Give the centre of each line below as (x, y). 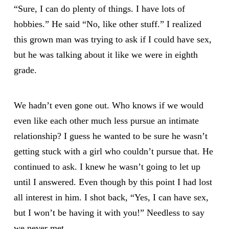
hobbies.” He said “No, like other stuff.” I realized (107, 24)
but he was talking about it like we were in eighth (106, 54)
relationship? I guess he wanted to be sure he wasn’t (110, 136)
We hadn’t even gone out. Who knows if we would (108, 105)
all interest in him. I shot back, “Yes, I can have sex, (111, 197)
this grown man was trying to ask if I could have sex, (112, 39)
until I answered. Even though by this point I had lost (113, 182)
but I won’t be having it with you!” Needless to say (109, 212)
